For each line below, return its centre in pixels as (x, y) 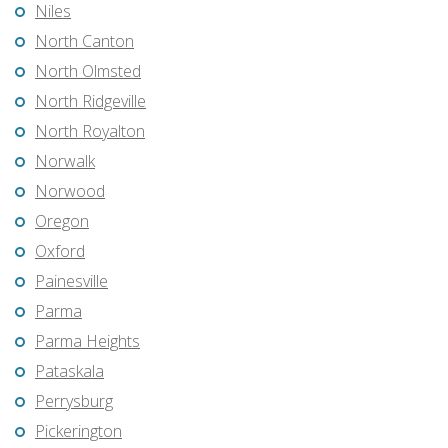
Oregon (62, 221)
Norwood (70, 191)
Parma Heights (87, 341)
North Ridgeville (90, 101)
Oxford (60, 251)
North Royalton (90, 131)
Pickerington (78, 431)
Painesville (71, 281)
